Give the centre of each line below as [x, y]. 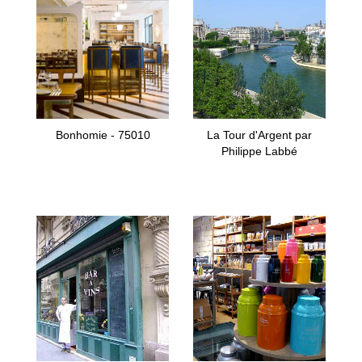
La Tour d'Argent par [259, 135]
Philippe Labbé [259, 151]
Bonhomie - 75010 [103, 135]
